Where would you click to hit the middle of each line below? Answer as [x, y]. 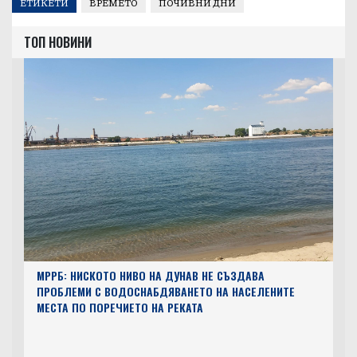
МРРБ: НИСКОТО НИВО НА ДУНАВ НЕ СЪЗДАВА [150, 275]
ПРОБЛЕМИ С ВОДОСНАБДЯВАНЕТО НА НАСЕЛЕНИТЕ [165, 291]
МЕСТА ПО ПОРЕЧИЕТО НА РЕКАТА [120, 307]
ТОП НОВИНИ [58, 42]
